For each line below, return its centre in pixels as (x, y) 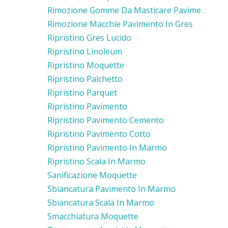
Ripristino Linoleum (85, 51)
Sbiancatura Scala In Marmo (101, 202)
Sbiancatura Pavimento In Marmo (111, 189)
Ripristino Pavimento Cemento (106, 120)
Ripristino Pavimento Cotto (99, 134)
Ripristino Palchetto (85, 79)
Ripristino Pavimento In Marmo (107, 147)
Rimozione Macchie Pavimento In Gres (120, 24)
